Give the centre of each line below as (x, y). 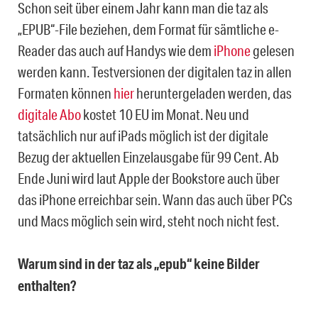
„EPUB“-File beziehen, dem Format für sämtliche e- (148, 29)
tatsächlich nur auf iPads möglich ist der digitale (143, 135)
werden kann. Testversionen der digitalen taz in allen (155, 71)
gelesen (273, 50)
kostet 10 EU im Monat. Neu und (165, 114)
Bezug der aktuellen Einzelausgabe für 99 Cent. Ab (148, 157)
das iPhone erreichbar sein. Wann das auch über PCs (155, 199)
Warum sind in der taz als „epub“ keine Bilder (139, 263)
